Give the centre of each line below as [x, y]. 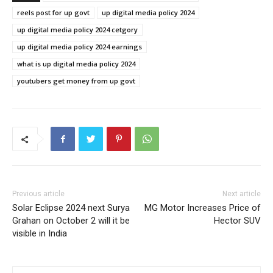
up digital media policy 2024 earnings [80, 47]
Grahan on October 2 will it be [71, 221]
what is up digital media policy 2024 [76, 64]
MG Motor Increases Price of [202, 208]
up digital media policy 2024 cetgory [77, 30]
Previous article [38, 194]
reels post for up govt [53, 13]
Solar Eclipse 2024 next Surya [71, 208]
